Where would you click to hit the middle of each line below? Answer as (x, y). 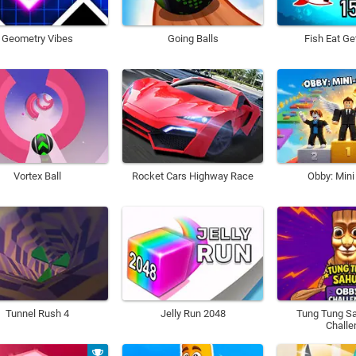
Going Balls (193, 38)
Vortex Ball (37, 176)
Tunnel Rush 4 (37, 314)
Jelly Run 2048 (193, 314)
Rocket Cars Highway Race (193, 176)
